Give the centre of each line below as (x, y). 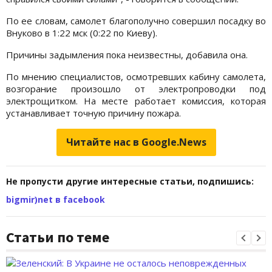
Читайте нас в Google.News (136, 142)
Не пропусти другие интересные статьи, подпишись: (130, 182)
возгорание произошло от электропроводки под (136, 89)
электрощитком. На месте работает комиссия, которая (136, 101)
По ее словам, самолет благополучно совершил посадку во (136, 21)
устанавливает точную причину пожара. (93, 113)
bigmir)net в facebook (56, 200)
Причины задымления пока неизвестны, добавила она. (127, 55)
